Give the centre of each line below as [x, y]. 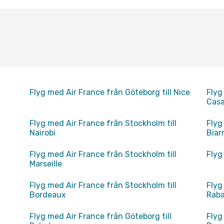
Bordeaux [47, 195]
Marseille [45, 164]
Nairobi [42, 133]
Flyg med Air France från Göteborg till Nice [109, 92]
